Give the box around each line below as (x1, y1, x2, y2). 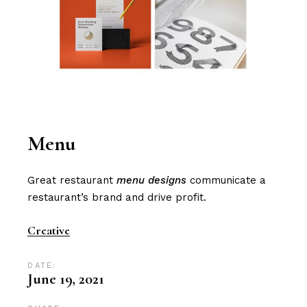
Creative (27, 223, 71, 238)
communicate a (186, 174, 267, 187)
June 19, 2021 (27, 270, 105, 288)
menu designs (116, 174, 187, 187)
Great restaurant (27, 174, 117, 187)
